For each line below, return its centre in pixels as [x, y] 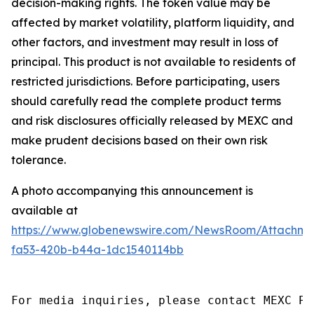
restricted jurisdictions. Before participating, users [145, 81]
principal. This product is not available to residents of [153, 61]
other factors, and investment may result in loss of [145, 42]
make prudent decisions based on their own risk [139, 140]
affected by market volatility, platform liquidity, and [153, 22]
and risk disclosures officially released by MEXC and [152, 120]
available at [45, 210]
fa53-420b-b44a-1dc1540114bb [97, 249]
